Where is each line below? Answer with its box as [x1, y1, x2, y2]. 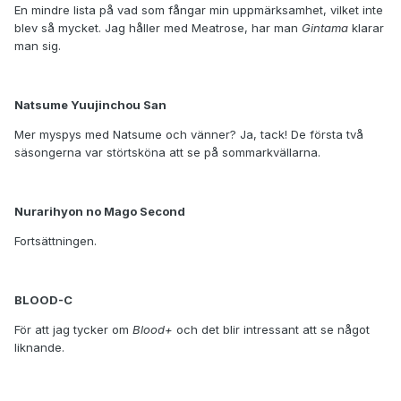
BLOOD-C [14, 293, 73, 308]
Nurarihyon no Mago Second [14, 204, 185, 219]
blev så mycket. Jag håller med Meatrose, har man [14, 21, 302, 36]
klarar [348, 21, 384, 36]
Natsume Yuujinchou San [14, 98, 166, 113]
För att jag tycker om [14, 322, 132, 337]
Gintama [302, 21, 348, 36]
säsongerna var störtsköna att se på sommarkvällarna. [14, 145, 320, 160]
